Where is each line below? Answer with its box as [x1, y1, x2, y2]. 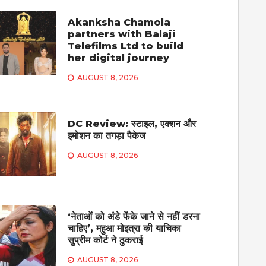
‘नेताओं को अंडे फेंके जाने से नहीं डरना [68, 210, 201, 222]
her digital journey [68, 52, 170, 64]
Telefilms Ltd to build [68, 40, 184, 52]
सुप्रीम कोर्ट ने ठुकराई [68, 234, 143, 246]
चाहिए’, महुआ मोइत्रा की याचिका [68, 222, 182, 234]
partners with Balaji [68, 28, 176, 40]
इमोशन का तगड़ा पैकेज [68, 129, 146, 141]
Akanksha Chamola [68, 16, 171, 28]
